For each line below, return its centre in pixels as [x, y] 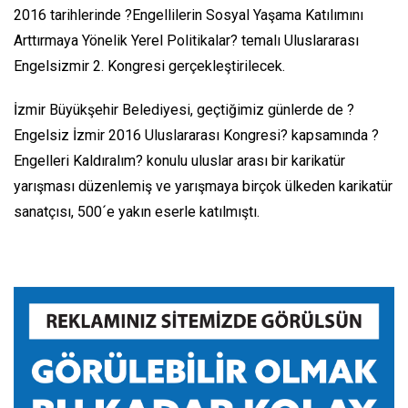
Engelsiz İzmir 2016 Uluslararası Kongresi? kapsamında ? [196, 135]
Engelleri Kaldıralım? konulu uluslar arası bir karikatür [179, 160]
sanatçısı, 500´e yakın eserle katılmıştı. [137, 211]
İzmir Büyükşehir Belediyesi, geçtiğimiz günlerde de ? [184, 109]
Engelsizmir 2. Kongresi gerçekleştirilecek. [149, 66]
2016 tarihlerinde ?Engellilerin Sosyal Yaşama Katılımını [189, 15]
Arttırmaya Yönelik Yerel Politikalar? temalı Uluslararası [186, 40]
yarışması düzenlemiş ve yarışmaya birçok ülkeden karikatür [203, 186]
